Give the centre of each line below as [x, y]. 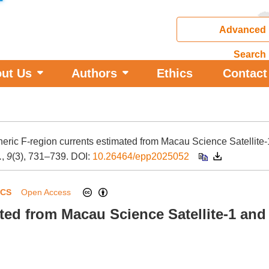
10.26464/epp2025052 [141, 156]
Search [249, 54]
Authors [94, 73]
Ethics [175, 73]
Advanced [242, 30]
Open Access [52, 192]
